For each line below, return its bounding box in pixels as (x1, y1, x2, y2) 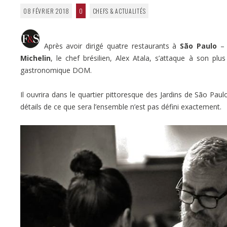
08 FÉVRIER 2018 (23, 6, 69, 15)
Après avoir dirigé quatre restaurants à (41, 41, 180, 51)
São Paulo (180, 41, 217, 51)
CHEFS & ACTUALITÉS (92, 6, 146, 15)
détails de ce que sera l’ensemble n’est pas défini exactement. (20, 101, 221, 111)
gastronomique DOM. (20, 65, 92, 75)
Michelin (20, 53, 51, 63)
